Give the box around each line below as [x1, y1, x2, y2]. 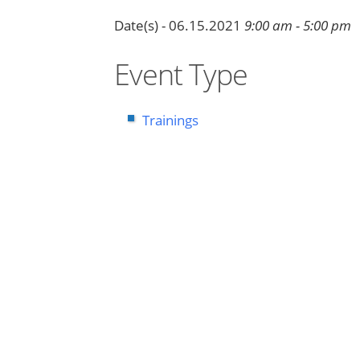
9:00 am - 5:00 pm [244, 16, 351, 35]
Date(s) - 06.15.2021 [114, 16, 241, 35]
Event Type [114, 55, 247, 94]
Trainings [141, 111, 198, 129]
